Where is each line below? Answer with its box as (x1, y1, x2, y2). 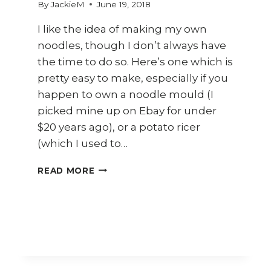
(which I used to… (38, 137, 128, 149)
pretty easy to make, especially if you (38, 71, 229, 84)
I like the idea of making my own (38, 22, 207, 35)
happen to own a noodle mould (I (38, 88, 214, 100)
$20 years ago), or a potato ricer (38, 120, 201, 133)
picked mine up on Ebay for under (38, 104, 217, 117)
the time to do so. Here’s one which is (38, 55, 233, 68)
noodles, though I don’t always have (38, 39, 227, 51)
